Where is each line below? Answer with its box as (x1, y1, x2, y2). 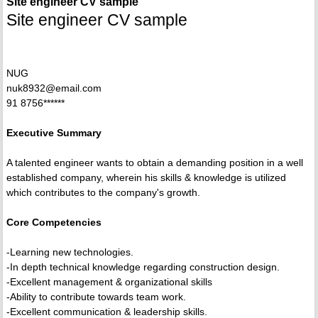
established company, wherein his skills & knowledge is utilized (6, 172, 286, 184)
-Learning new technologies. (6, 246, 133, 258)
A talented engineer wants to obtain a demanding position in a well (6, 157, 303, 169)
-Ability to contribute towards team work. (6, 291, 186, 303)
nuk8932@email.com (6, 82, 102, 94)
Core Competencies (6, 216, 102, 229)
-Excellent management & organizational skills (6, 276, 212, 288)
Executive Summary (6, 127, 102, 139)
